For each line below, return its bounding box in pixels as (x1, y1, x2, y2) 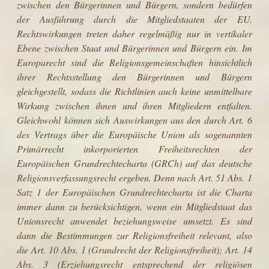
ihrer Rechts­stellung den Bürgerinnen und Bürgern (17, 70, 252, 83)
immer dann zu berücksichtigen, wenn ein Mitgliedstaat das (17, 199, 252, 213)
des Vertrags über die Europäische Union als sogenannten (17, 127, 252, 141)
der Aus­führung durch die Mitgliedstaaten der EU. (17, 12, 252, 25)
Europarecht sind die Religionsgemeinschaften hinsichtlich (17, 55, 252, 68)
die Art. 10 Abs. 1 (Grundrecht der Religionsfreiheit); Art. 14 (17, 243, 252, 256)
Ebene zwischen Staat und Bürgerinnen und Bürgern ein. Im (17, 41, 252, 54)
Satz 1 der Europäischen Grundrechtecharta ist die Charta (17, 185, 252, 198)
